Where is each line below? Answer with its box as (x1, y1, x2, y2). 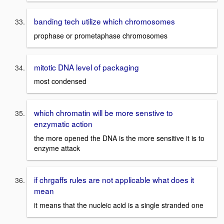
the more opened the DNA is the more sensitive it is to (34, 133, 204, 143)
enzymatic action (34, 118, 92, 129)
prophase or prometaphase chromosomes (34, 30, 167, 40)
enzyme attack (34, 143, 80, 153)
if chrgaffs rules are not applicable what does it (34, 174, 194, 185)
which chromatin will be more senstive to (34, 107, 173, 118)
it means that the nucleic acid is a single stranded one (34, 199, 203, 210)
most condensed (34, 76, 86, 86)
